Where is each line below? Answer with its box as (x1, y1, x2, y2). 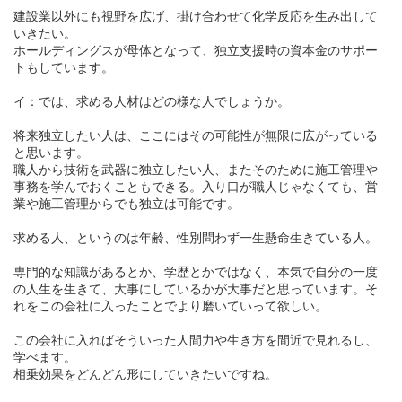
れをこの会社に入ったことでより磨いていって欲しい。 (13, 299, 328, 314)
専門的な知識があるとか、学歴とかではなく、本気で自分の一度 (13, 265, 378, 280)
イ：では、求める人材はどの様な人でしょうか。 (13, 94, 290, 109)
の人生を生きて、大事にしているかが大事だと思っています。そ (13, 282, 378, 297)
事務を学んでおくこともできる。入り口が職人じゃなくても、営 (13, 179, 378, 195)
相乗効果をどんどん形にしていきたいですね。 (13, 367, 277, 382)
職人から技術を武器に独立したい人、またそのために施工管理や (13, 162, 378, 178)
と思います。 (13, 145, 89, 161)
